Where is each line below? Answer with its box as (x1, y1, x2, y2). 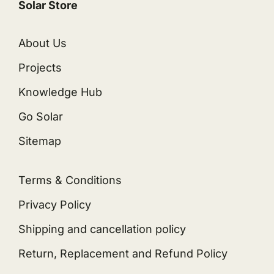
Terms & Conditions (18, 174, 122, 187)
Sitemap (18, 135, 61, 148)
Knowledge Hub (18, 86, 102, 99)
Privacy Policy (18, 198, 91, 212)
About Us (18, 37, 67, 50)
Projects (18, 61, 62, 75)
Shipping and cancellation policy (18, 223, 186, 236)
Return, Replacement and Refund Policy (18, 247, 228, 261)
